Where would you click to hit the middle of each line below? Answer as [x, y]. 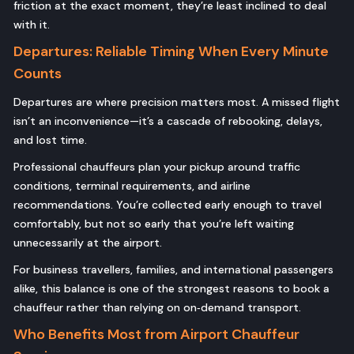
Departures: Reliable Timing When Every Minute [171, 52]
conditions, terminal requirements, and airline [132, 186]
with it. [32, 25]
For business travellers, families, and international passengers [173, 270]
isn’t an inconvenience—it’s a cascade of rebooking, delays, [168, 121]
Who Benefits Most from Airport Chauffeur [156, 335]
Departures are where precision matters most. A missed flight [177, 102]
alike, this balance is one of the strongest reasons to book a [171, 289]
